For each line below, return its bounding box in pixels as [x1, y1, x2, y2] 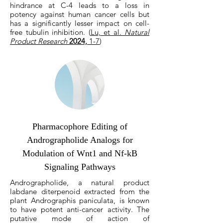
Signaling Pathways [44, 162, 115, 172]
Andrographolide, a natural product [10, 178, 149, 187]
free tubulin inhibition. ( [10, 27, 91, 37]
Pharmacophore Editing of [32, 121, 127, 131]
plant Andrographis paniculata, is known [10, 196, 149, 205]
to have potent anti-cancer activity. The [10, 205, 149, 214]
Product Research [10, 36, 69, 46]
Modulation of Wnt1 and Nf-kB [22, 148, 137, 158]
